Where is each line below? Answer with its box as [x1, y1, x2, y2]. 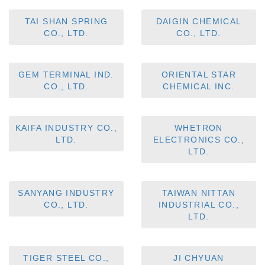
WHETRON [174, 123, 223, 133]
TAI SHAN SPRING [24, 17, 108, 27]
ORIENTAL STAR [161, 70, 237, 80]
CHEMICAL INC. [163, 82, 235, 92]
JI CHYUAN [173, 253, 224, 263]
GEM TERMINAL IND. [18, 70, 114, 80]
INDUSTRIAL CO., [159, 200, 239, 210]
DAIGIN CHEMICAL [156, 17, 242, 27]
